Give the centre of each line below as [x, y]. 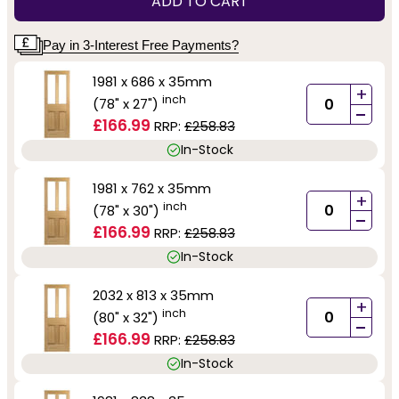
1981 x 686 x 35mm [152, 81]
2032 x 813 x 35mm [153, 295]
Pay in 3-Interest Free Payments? [141, 45]
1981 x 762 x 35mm [152, 188]
